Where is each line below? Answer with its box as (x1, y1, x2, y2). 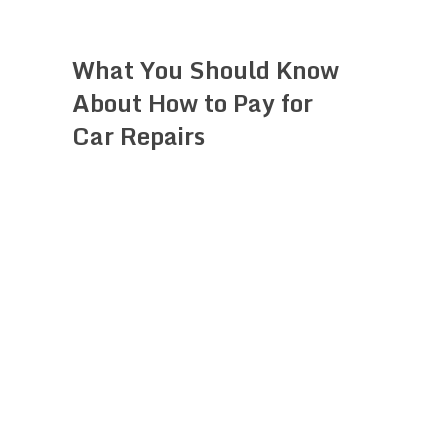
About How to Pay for (72, 82, 313, 122)
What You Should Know (72, 49, 339, 89)
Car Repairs (72, 115, 205, 155)
